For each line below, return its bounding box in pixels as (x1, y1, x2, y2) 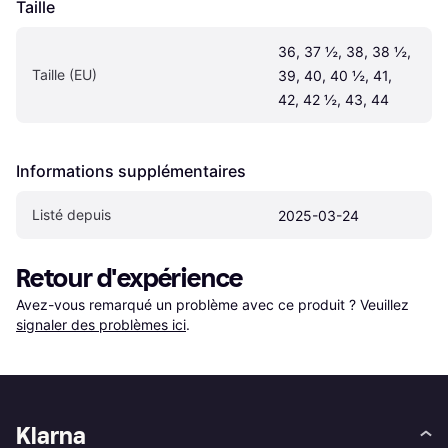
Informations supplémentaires (16, 161, 246, 182)
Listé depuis (32, 206, 111, 224)
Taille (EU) (32, 66, 97, 84)
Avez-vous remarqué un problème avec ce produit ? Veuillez (16, 296, 413, 314)
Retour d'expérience (16, 263, 244, 295)
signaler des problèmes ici (16, 316, 186, 334)
